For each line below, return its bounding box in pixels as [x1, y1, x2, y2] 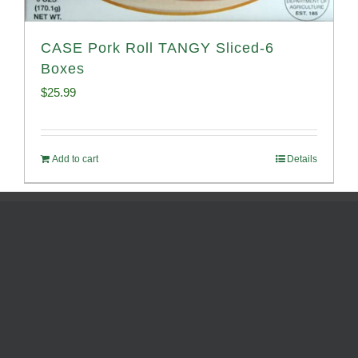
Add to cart [52, 153, 98, 165]
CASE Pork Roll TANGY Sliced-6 [41, 40, 274, 57]
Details [287, 153, 317, 165]
